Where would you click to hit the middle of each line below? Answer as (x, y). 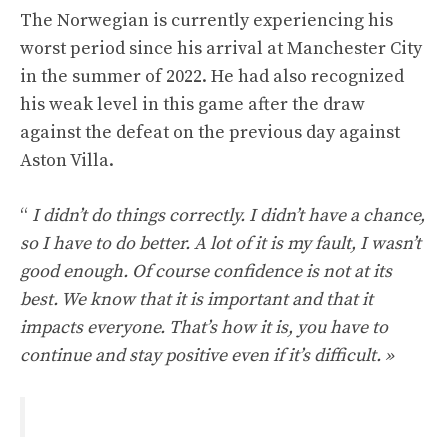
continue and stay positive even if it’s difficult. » (207, 355)
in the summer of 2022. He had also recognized (212, 76)
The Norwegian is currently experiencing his (206, 20)
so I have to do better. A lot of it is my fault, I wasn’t (220, 243)
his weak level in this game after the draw (192, 104)
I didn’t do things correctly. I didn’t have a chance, (228, 215)
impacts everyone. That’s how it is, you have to (204, 327)
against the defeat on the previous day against (210, 132)
